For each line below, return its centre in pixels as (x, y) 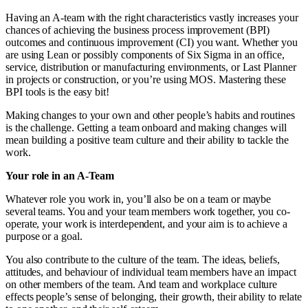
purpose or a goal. (44, 236)
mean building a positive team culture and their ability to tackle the (147, 140)
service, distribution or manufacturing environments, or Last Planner (151, 67)
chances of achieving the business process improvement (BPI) (138, 30)
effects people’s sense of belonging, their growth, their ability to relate (154, 297)
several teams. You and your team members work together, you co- (148, 212)
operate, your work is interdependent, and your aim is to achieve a (146, 224)
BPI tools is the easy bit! (57, 92)
